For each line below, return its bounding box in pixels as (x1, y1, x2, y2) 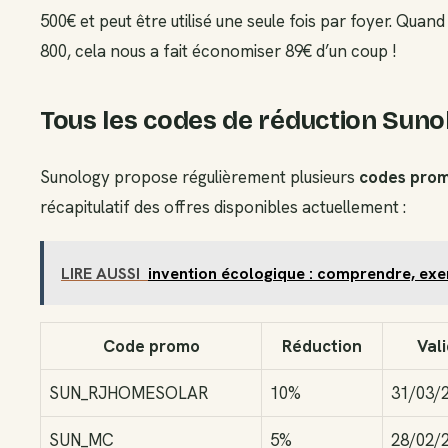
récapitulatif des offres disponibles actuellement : (40, 196, 406, 219)
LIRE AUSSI (60, 262, 140, 284)
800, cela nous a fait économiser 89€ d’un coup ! (40, 40, 397, 63)
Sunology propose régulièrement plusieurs (40, 166, 359, 189)
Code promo (102, 334, 200, 357)
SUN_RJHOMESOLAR (49, 381, 208, 404)
